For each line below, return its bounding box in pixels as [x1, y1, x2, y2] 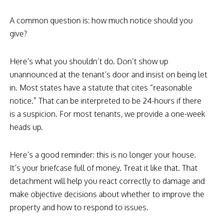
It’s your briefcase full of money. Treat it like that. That [10, 163, 198, 173]
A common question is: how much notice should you [10, 15, 193, 25]
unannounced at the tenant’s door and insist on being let [10, 69, 207, 79]
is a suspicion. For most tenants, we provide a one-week [10, 109, 205, 119]
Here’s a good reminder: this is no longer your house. [10, 149, 196, 160]
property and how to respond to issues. [10, 202, 148, 212]
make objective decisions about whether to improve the [10, 189, 204, 199]
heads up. [10, 122, 45, 132]
